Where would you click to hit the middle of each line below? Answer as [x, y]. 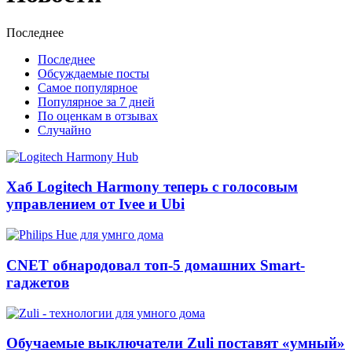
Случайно [64, 130]
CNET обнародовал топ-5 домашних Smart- [156, 265]
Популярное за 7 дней [96, 101]
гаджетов [38, 282]
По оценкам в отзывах [98, 115]
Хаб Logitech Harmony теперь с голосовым [152, 187]
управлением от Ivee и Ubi [95, 204]
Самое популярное [88, 87]
